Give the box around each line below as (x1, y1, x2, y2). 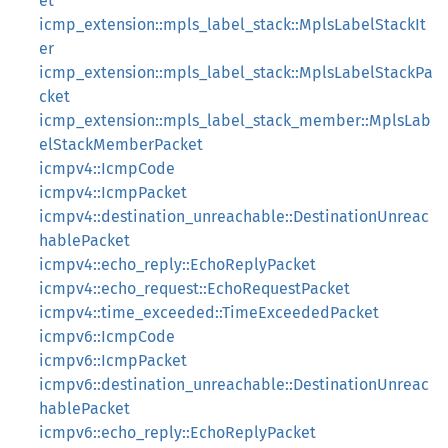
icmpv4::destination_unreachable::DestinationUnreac (39, 207, 429, 226)
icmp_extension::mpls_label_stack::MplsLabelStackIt (39, 15, 426, 34)
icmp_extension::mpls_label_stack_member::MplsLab (39, 111, 431, 130)
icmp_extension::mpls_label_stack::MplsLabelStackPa (39, 63, 433, 82)
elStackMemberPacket (39, 135, 203, 154)
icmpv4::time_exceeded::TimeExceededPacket (39, 303, 379, 322)
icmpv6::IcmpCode (39, 327, 175, 346)
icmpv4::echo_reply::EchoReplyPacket (39, 255, 316, 274)
